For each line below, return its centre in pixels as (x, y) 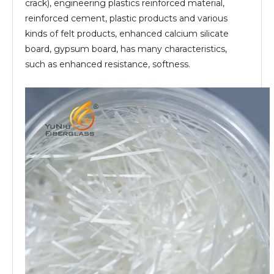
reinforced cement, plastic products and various (126, 18)
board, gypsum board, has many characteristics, (126, 49)
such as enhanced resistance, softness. (108, 64)
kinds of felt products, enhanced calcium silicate (127, 34)
